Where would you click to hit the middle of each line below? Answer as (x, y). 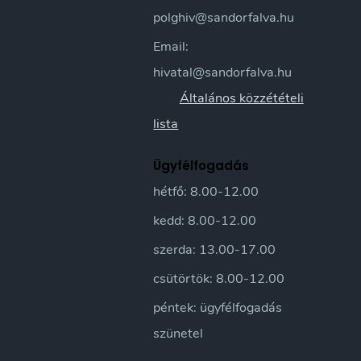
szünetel (178, 334)
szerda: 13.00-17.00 (215, 250)
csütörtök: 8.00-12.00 (219, 279)
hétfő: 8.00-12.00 (206, 192)
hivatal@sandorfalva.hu (223, 73)
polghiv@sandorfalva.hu (224, 18)
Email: (171, 47)
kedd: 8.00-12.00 (205, 221)
